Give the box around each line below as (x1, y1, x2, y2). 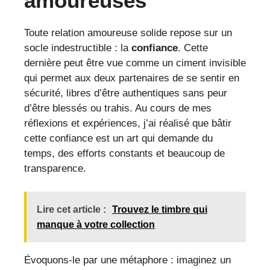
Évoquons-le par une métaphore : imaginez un (24, 254, 231, 266)
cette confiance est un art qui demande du (24, 133, 213, 145)
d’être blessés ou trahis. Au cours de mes (24, 102, 212, 115)
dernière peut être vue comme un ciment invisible (24, 57, 246, 69)
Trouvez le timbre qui (112, 204, 207, 215)
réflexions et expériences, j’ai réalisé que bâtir (24, 118, 231, 130)
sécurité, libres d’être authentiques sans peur (24, 87, 227, 99)
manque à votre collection (37, 219, 155, 230)
